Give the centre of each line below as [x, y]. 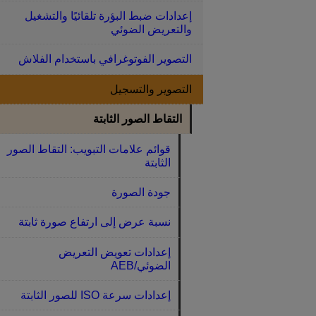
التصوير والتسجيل [151, 89]
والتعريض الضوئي [151, 30]
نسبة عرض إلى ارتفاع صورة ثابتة [94, 222]
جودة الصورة [141, 192]
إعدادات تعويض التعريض [114, 252]
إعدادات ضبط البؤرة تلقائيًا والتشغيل [108, 16]
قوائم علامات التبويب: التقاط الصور [89, 149]
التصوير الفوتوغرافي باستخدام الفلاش [105, 59]
